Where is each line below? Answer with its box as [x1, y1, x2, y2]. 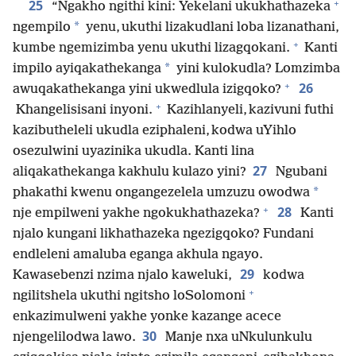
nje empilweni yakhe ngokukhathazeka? [13, 206, 260, 222]
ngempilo [13, 20, 71, 36]
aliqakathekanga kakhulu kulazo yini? [13, 164, 246, 180]
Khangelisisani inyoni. [13, 103, 153, 118]
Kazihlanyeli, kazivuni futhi [164, 103, 334, 118]
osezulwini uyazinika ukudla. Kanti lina [13, 144, 254, 160]
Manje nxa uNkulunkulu [162, 330, 312, 346]
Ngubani [273, 164, 327, 180]
